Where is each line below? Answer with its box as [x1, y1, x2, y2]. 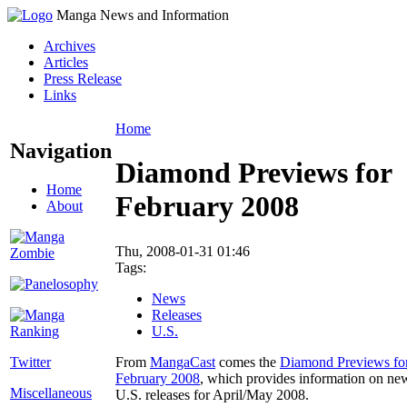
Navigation [10, 138, 112, 163]
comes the [215, 353, 280, 370]
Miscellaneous [10, 384, 92, 401]
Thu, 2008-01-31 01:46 [115, 243, 250, 259]
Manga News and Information [56, 7, 229, 23]
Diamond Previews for [115, 156, 392, 190]
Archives [44, 38, 95, 54]
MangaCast [150, 353, 215, 370]
